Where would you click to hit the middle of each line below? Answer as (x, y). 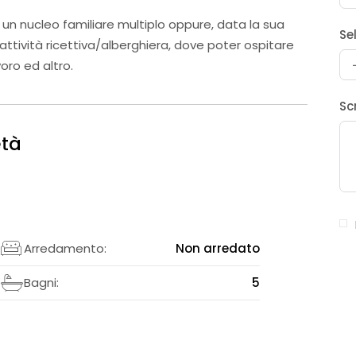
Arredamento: (65, 248)
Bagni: (41, 282)
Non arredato (218, 248)
